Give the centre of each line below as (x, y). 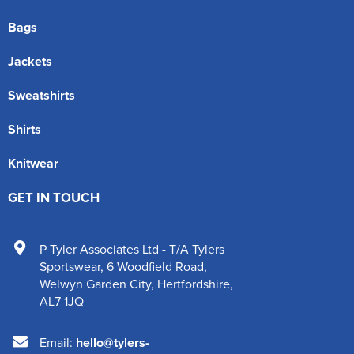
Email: (58, 342)
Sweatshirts (41, 95)
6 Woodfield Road (155, 266)
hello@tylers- (113, 342)
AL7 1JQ (62, 301)
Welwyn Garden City (95, 283)
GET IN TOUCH (54, 197)
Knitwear (33, 163)
